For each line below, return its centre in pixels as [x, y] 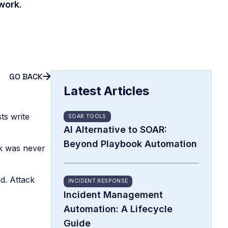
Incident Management [113, 194]
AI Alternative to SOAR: [115, 130]
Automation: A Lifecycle [118, 208]
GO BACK [26, 76]
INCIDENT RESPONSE [98, 181]
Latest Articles [106, 91]
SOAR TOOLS [87, 117]
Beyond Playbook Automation [130, 144]
